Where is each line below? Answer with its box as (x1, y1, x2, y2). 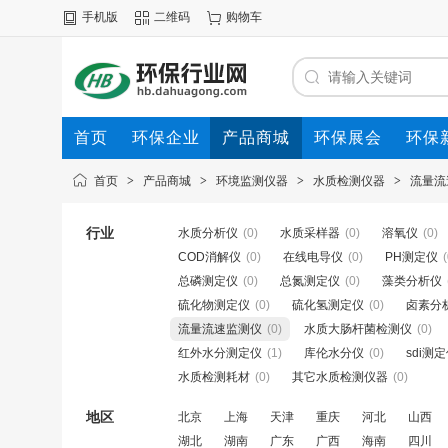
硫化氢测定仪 (292, 298, 364, 312)
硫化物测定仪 (178, 298, 250, 312)
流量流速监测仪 (178, 322, 262, 336)
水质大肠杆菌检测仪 (304, 322, 412, 336)
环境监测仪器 (216, 174, 288, 188)
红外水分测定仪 (178, 346, 262, 360)
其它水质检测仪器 (292, 370, 388, 384)
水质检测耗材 (178, 370, 250, 384)
